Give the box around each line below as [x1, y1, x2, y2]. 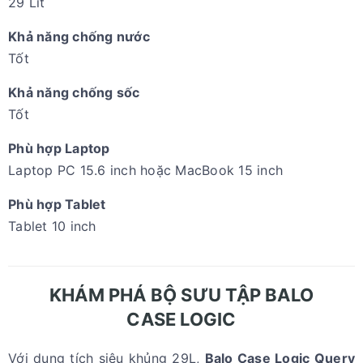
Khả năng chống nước [8, 28, 150, 45]
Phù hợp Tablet [8, 196, 106, 213]
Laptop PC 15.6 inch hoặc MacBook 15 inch [8, 162, 283, 179]
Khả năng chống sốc [8, 84, 140, 101]
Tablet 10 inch [8, 218, 96, 235]
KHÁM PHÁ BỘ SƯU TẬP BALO [49, 284, 314, 306]
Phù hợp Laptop [8, 140, 110, 157]
